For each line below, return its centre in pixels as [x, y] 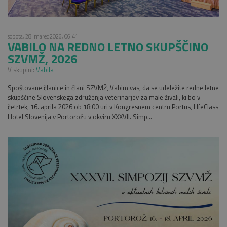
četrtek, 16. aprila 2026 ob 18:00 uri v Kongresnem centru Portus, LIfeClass [113, 107]
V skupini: [22, 70]
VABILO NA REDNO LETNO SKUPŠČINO [108, 46]
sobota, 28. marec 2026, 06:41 [43, 36]
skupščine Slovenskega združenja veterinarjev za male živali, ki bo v [104, 97]
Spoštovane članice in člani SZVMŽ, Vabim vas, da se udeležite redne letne [113, 87]
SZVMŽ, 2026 [42, 59]
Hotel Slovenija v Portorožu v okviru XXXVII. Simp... [80, 116]
